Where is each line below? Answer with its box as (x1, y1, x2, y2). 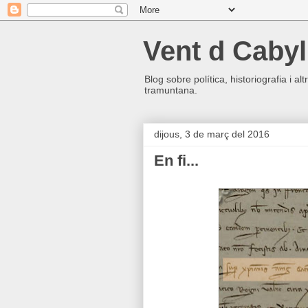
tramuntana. (144, 85, 197, 96)
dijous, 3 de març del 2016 (154, 129, 269, 140)
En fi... (154, 152, 199, 169)
